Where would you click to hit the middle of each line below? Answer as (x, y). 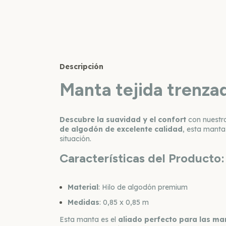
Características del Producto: (142, 158)
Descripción (81, 67)
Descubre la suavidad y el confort (123, 120)
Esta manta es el (89, 220)
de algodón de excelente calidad (121, 129)
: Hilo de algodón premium (143, 187)
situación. (75, 139)
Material (83, 187)
